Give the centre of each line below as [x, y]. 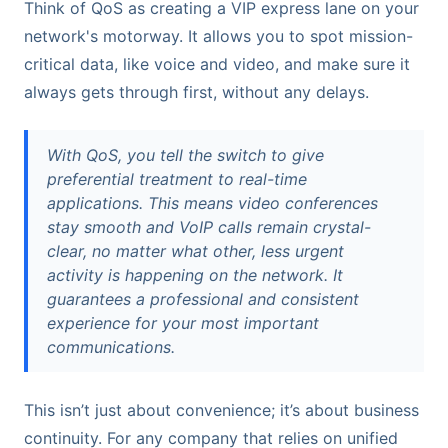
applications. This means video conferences [213, 202]
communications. [111, 346]
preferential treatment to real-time [177, 178]
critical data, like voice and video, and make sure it [217, 64]
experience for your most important [183, 322]
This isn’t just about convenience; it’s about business [221, 409]
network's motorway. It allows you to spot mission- [218, 36]
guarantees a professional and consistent [203, 298]
